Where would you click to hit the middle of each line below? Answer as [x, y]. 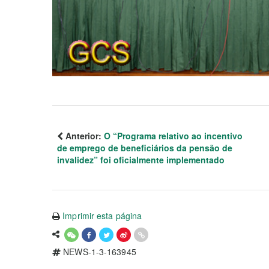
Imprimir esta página [102, 216]
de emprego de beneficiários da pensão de [145, 148]
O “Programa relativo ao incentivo [173, 136]
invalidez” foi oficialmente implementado [141, 160]
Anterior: [83, 136]
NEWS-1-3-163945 [98, 252]
